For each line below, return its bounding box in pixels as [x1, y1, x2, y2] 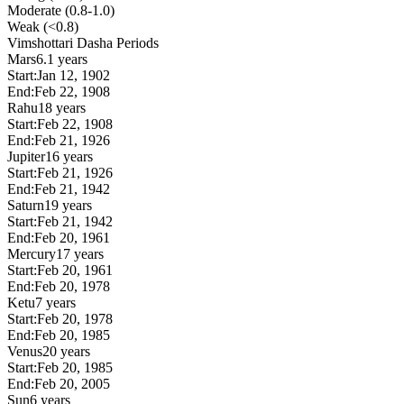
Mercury [7, 245, 56, 262]
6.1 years [36, 50, 87, 67]
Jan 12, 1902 [37, 67, 110, 83]
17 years [56, 245, 104, 262]
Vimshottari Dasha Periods [7, 34, 159, 50]
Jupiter [7, 148, 45, 164]
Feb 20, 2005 [34, 375, 110, 391]
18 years [38, 99, 86, 115]
